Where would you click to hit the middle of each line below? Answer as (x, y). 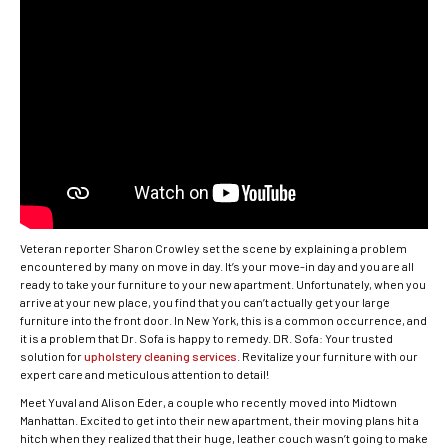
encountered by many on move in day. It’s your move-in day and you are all (217, 265)
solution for (52, 355)
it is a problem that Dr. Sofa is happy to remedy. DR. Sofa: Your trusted (206, 337)
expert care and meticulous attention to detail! (144, 373)
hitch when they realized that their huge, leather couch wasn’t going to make (224, 437)
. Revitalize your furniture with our (327, 355)
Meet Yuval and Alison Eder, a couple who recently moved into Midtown (208, 401)
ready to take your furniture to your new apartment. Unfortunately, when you (223, 283)
